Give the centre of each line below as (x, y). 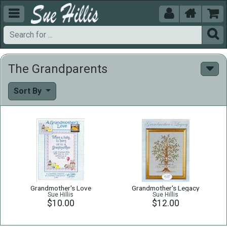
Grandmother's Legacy (165, 188)
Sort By (29, 91)
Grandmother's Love (61, 188)
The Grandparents (58, 69)
